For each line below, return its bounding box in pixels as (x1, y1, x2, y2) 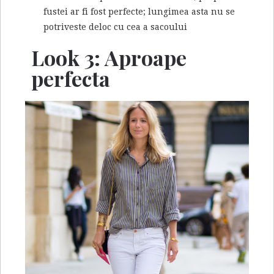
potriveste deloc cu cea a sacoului (43, 22, 187, 32)
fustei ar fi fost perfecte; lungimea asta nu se (43, 7, 235, 17)
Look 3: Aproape (31, 43, 187, 72)
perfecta (31, 64, 110, 93)
